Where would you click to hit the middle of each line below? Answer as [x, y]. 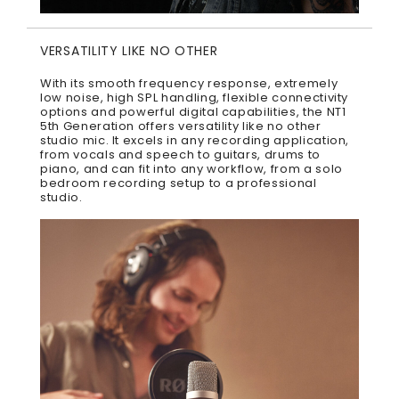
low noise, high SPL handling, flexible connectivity [195, 98]
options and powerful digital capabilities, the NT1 [193, 112]
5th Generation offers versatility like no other [181, 126]
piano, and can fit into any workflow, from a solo [191, 169]
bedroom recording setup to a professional [179, 183]
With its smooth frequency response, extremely [189, 84]
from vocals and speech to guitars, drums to [180, 155]
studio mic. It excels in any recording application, [195, 141]
